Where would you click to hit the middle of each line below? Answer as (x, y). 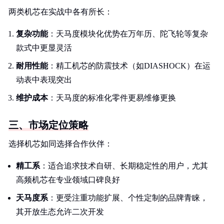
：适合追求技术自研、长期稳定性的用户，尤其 (124, 166)
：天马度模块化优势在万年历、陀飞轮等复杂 (128, 34)
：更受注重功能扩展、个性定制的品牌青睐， (128, 198)
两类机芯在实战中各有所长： (60, 12)
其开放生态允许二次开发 (60, 212)
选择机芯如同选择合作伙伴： (60, 144)
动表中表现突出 (44, 80)
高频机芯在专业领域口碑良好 (68, 180)
